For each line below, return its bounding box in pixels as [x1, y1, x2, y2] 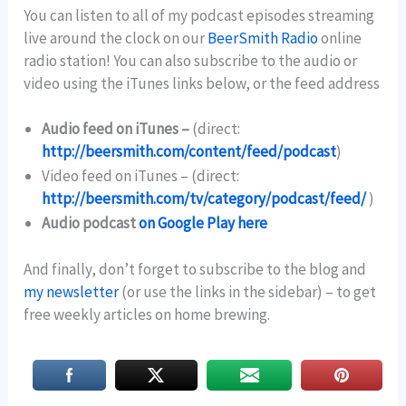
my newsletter [24, 281, 120, 302]
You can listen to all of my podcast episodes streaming [24, 5, 375, 26]
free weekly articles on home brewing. [24, 304, 271, 324]
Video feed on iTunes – [42, 166, 192, 187]
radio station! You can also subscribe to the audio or [24, 51, 358, 72]
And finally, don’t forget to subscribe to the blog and [24, 258, 367, 279]
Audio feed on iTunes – [42, 119, 193, 140]
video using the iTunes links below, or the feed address [24, 73, 381, 94]
